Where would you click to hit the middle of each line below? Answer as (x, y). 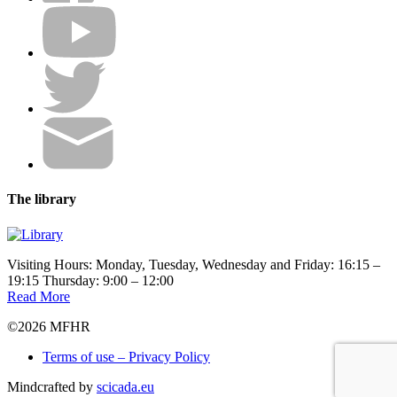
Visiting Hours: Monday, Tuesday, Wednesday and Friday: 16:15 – (194, 264)
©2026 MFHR (49, 326)
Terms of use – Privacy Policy (126, 356)
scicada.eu (125, 386)
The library (42, 199)
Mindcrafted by (52, 386)
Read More (39, 296)
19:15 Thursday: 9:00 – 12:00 (90, 280)
